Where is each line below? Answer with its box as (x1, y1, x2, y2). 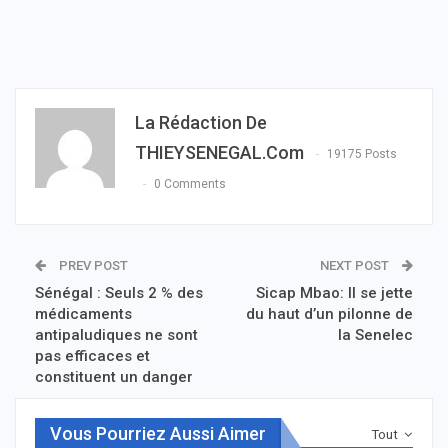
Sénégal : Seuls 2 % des (35, 284, 203, 303)
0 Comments (154, 177, 226, 192)
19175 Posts (327, 147, 397, 162)
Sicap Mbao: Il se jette (256, 284, 413, 303)
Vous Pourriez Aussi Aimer (50, 423, 266, 445)
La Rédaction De (135, 112, 267, 134)
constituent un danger (35, 368, 193, 387)
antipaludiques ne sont (35, 326, 198, 345)
